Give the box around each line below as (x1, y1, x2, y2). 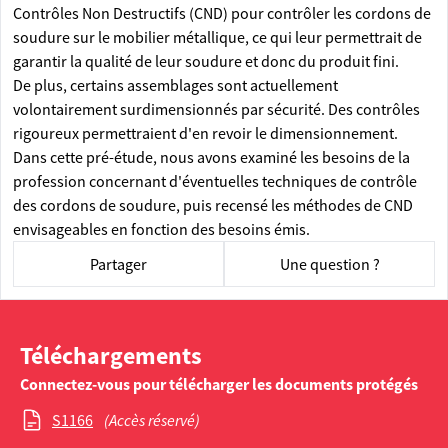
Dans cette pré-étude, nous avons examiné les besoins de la (13, 147, 410, 167)
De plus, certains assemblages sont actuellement (13, 75, 338, 95)
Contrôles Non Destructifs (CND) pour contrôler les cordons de (13, 3, 431, 23)
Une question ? (279, 254, 380, 274)
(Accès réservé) (101, 410, 200, 430)
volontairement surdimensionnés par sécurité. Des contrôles (13, 99, 420, 119)
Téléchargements (20, 340, 202, 371)
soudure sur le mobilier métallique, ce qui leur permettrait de (13, 27, 422, 47)
